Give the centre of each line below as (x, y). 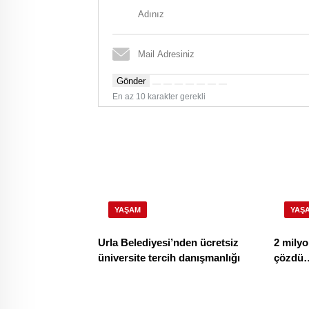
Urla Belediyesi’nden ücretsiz (168, 243)
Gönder (131, 81)
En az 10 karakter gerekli (159, 97)
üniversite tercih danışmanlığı (169, 258)
